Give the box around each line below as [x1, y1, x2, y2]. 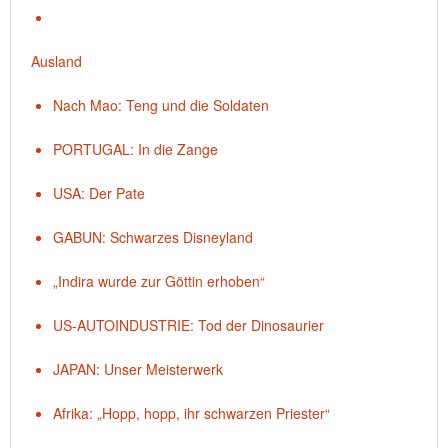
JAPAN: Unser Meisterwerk [53, 359, 223, 379]
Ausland [31, 51, 82, 71]
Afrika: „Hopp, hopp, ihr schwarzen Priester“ [53, 403, 330, 423]
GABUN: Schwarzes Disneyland [53, 227, 253, 247]
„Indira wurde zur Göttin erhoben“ [53, 271, 265, 291]
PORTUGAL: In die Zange [53, 139, 218, 159]
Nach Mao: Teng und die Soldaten [53, 95, 269, 115]
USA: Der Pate [53, 183, 145, 203]
